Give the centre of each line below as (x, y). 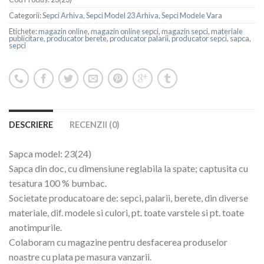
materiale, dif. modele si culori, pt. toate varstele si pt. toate (126, 213)
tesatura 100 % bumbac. (58, 183)
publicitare (26, 39)
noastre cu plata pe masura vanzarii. (80, 257)
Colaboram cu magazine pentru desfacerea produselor (118, 242)
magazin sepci (185, 32)
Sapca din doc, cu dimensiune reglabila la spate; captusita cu (128, 169)
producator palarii (139, 39)
